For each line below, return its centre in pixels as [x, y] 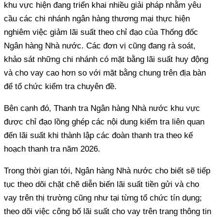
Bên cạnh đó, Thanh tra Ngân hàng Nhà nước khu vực [102, 108]
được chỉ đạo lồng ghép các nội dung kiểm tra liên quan [104, 122]
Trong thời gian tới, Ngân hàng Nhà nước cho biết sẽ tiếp [107, 170]
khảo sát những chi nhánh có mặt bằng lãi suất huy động [106, 59]
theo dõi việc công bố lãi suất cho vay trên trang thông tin [108, 211]
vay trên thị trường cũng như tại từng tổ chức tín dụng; [103, 198]
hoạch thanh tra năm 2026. [52, 149]
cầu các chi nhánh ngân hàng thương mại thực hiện [97, 18]
